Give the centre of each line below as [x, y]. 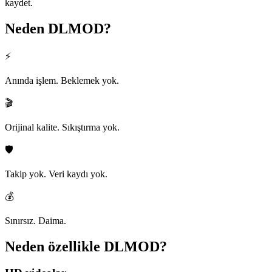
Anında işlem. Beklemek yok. [62, 80]
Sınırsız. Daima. [36, 220]
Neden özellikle [53, 246]
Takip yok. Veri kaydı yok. [56, 174]
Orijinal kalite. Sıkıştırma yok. [62, 127]
